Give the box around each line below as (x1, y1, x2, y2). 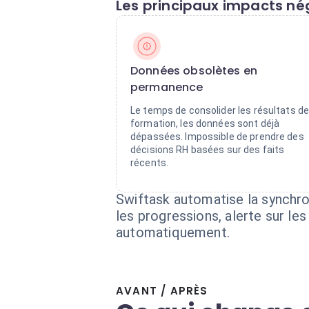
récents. (130, 157, 169, 168)
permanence (130, 79, 203, 95)
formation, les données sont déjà (130, 118, 280, 129)
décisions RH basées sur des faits (130, 144, 285, 155)
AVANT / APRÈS (116, 283, 208, 298)
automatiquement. (116, 224, 230, 241)
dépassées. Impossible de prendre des (130, 131, 304, 142)
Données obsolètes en (130, 63, 258, 79)
